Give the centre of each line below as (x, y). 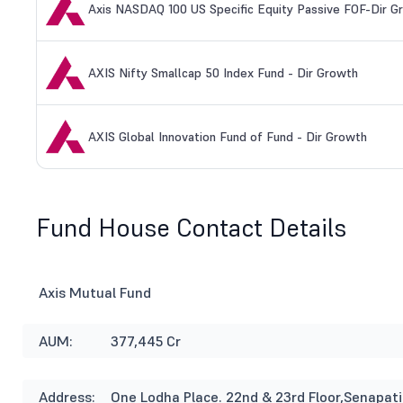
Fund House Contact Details (191, 228)
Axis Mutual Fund (95, 293)
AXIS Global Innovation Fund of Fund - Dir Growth (228, 137)
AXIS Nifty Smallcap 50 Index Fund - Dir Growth (223, 73)
